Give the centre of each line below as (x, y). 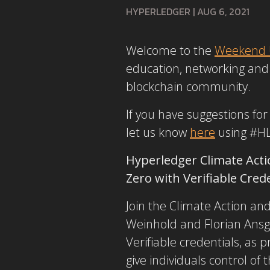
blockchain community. (190, 86)
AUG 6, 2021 (223, 11)
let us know (158, 132)
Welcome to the (170, 50)
